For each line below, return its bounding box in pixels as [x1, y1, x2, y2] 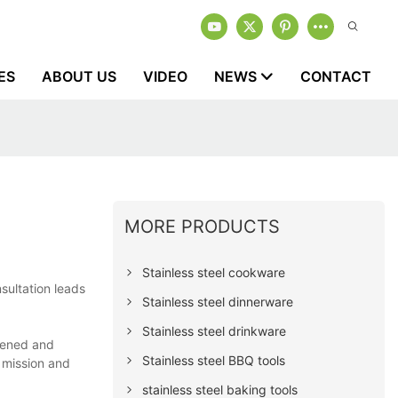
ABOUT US [42, 68, 116, 85]
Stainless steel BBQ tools [142, 352, 286, 368]
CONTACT [300, 68, 371, 85]
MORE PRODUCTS [124, 215, 281, 237]
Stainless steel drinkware [142, 322, 287, 338]
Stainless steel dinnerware [142, 293, 294, 309]
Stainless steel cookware [142, 264, 286, 280]
